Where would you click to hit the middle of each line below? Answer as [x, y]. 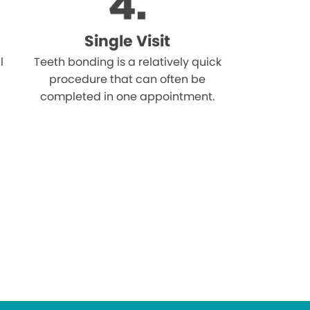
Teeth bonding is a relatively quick [127, 62]
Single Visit [128, 42]
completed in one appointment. [128, 97]
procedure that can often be [128, 80]
